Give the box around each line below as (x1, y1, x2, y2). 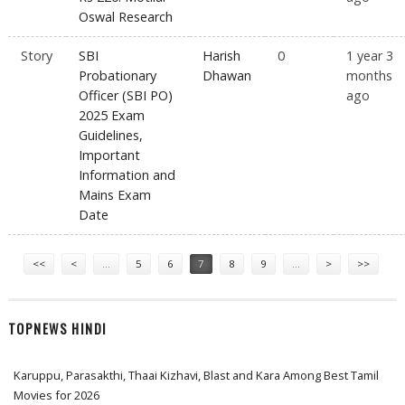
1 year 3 (346, 47, 394, 65)
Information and (79, 166, 176, 184)
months (346, 67, 393, 85)
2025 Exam (79, 107, 146, 125)
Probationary (79, 67, 157, 85)
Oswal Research (79, 8, 174, 26)
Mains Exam (79, 186, 152, 204)
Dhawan (202, 67, 252, 85)
